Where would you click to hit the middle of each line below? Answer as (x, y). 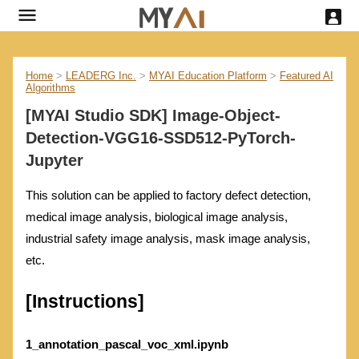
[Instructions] (85, 302)
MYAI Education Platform (208, 76)
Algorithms (50, 88)
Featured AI (307, 76)
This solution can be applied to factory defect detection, (168, 196)
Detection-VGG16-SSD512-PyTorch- (161, 138)
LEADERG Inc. (101, 76)
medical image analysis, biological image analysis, (157, 217)
